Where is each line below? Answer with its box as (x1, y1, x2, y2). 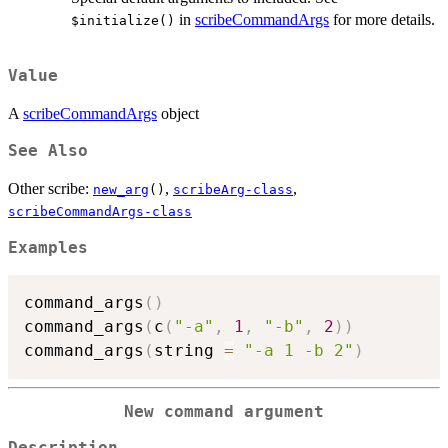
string (154, 340, 224, 360)
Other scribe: (8, 180, 93, 198)
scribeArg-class (173, 182, 293, 198)
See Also (8, 142, 88, 161)
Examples (8, 239, 88, 258)
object (157, 105, 199, 123)
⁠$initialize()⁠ (71, 13, 175, 29)
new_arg (93, 182, 149, 198)
